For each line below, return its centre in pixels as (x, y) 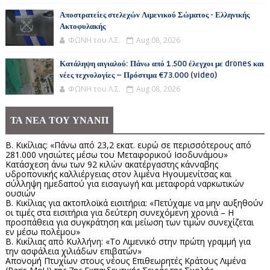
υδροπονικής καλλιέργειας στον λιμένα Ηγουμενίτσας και (118, 174)
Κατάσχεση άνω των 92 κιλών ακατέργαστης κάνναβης (111, 165)
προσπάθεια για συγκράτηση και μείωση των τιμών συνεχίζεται (129, 222)
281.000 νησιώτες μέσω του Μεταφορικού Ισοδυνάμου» (116, 155)
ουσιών (20, 193)
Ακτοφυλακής (82, 27)
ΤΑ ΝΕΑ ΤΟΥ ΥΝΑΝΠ (59, 121)
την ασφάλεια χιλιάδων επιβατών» (73, 251)
